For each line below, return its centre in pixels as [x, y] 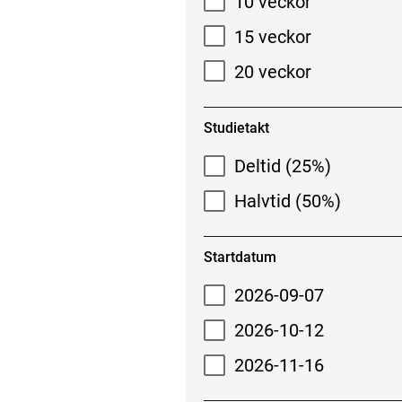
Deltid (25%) [283, 166]
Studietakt [236, 127]
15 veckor [273, 36]
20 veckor [273, 71]
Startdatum [240, 257]
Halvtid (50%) [288, 201]
